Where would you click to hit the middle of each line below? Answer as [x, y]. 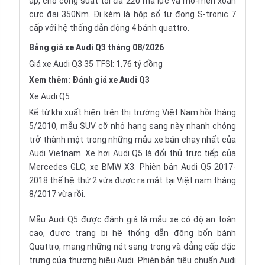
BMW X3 [118, 167]
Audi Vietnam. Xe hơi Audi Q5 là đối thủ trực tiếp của [132, 153]
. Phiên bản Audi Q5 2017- [185, 167]
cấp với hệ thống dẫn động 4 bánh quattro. [109, 28]
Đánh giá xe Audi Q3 [111, 80]
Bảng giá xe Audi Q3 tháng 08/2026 [96, 47]
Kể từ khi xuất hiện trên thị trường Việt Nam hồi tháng [132, 112]
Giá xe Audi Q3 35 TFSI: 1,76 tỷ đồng [96, 64]
